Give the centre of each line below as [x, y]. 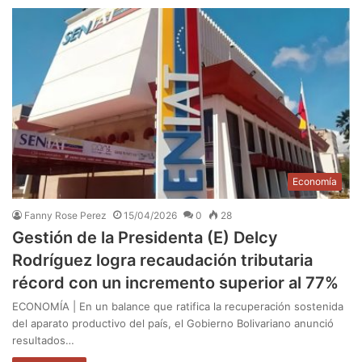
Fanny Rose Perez [65, 215]
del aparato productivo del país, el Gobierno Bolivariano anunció [173, 323]
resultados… [43, 340]
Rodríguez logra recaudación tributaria [162, 260]
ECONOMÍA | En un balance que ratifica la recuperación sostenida [178, 306]
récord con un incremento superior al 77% [175, 282]
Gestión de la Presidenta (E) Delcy [145, 237]
